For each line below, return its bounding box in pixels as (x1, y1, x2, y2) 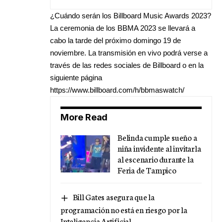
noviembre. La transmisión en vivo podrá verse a (50, 49, 208, 57)
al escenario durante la (117, 153, 194, 165)
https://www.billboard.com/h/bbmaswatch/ (50, 86, 184, 95)
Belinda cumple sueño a (117, 131, 197, 143)
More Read (60, 112, 108, 123)
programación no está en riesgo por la (60, 203, 187, 215)
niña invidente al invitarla (117, 142, 201, 154)
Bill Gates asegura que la (72, 191, 155, 203)
